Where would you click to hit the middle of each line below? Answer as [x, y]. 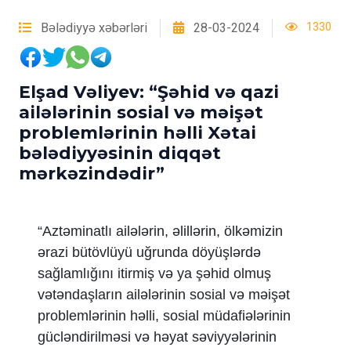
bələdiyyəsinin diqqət [120, 153]
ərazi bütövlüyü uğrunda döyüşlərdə [149, 252]
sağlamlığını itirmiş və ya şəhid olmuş [154, 273]
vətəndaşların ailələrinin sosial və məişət [164, 295]
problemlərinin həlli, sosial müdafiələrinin [164, 316]
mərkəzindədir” [92, 173]
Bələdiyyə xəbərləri [92, 28]
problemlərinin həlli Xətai [138, 132]
